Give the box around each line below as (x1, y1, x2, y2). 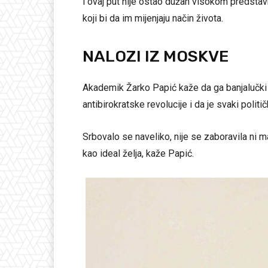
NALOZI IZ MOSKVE (83, 46, 229, 66)
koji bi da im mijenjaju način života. (83, 12, 223, 24)
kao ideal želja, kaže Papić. (83, 147, 194, 159)
